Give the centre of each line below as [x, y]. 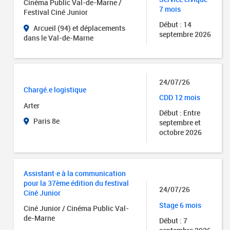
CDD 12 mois [180, 97]
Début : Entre [180, 113]
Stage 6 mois [180, 205]
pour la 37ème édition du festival [76, 183]
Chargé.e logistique [55, 90]
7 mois [170, 9]
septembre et [180, 123]
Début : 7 [174, 220]
